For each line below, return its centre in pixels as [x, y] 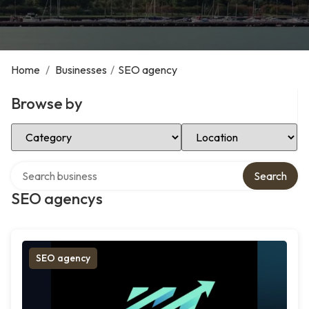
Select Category [50, 128]
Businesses [81, 70]
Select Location [218, 128]
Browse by [47, 103]
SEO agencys [57, 199]
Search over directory [62, 167]
